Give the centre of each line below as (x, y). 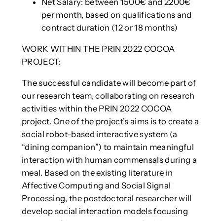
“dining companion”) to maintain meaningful (108, 147)
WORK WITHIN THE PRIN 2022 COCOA (98, 49)
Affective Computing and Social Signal (96, 185)
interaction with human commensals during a (109, 160)
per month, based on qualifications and (116, 15)
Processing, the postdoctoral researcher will (107, 198)
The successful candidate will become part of (109, 83)
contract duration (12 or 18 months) (110, 28)
